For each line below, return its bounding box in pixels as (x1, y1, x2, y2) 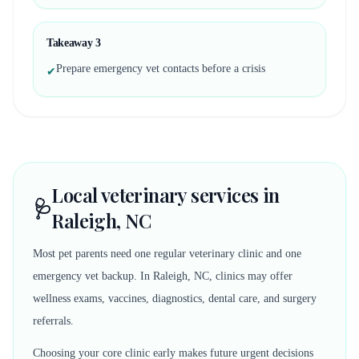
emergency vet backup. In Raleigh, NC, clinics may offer (33, 270, 292, 282)
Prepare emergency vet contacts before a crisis (56, 63, 265, 75)
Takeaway (46, 37, 95, 49)
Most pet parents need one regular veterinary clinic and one (33, 248, 301, 260)
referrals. (33, 315, 74, 327)
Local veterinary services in (51, 182, 280, 208)
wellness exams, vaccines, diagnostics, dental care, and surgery (33, 292, 317, 305)
